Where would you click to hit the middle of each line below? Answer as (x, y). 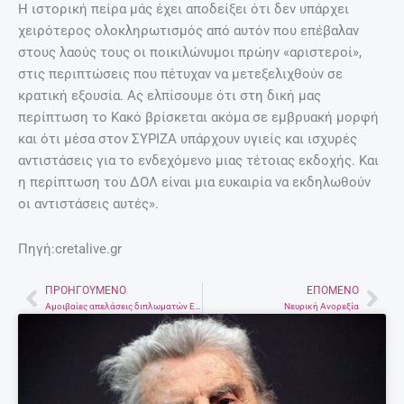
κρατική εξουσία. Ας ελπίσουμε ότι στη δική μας (170, 96)
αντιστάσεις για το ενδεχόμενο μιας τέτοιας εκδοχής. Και (198, 161)
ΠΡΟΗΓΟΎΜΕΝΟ (86, 291)
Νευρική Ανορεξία (321, 307)
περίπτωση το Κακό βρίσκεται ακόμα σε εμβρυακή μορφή (198, 118)
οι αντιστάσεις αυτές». (88, 204)
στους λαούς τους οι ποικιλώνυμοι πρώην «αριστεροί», (190, 53)
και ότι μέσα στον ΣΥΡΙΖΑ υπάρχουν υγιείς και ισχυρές (188, 139)
